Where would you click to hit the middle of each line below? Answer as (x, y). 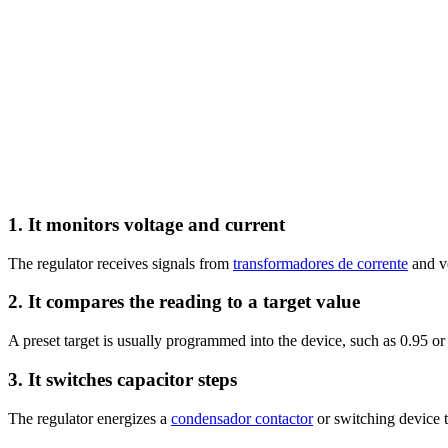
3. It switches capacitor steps (122, 379)
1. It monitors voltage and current (146, 225)
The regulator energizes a (89, 418)
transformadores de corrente (320, 263)
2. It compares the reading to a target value (184, 302)
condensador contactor (242, 418)
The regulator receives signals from (120, 263)
